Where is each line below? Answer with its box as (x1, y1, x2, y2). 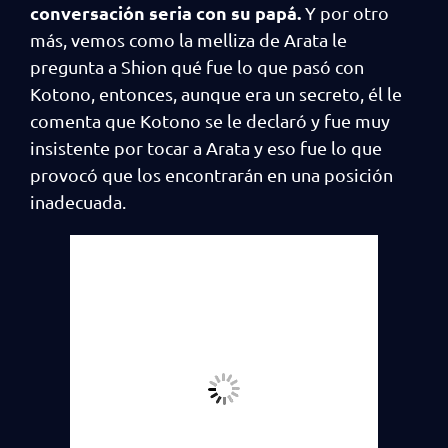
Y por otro (301, 2, 389, 23)
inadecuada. (30, 191, 130, 212)
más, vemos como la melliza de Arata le (30, 29, 347, 50)
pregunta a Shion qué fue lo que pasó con (30, 56, 364, 77)
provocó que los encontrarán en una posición (30, 164, 393, 185)
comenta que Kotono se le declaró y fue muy (30, 110, 390, 131)
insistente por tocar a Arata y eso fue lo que (30, 137, 382, 158)
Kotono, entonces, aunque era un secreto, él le (30, 83, 402, 104)
